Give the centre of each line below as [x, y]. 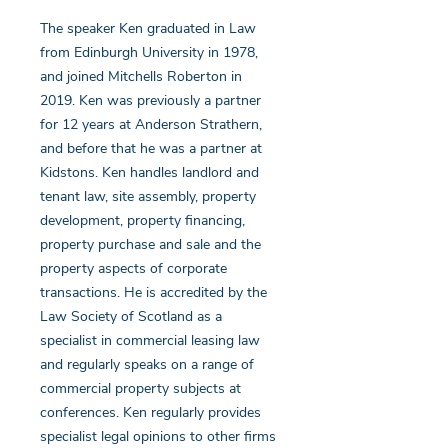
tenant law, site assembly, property [148, 196]
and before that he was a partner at [151, 148]
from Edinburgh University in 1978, [149, 52]
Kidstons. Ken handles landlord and [149, 172]
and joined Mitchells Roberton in [141, 76]
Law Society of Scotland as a [131, 316]
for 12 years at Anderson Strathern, [151, 124]
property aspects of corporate [133, 268]
